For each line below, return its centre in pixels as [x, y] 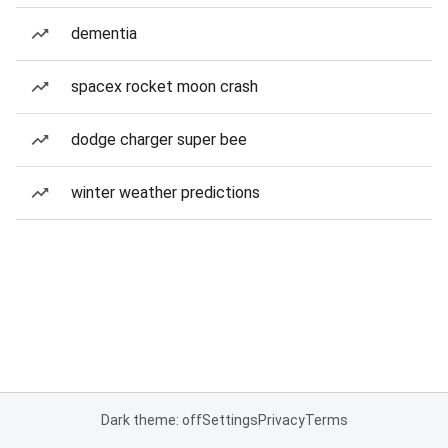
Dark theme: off [151, 420]
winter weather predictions [165, 192]
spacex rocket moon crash [164, 86]
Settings [229, 420]
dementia [104, 33]
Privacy [281, 420]
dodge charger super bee [159, 139]
